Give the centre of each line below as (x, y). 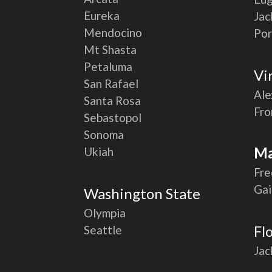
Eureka (102, 16)
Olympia (105, 212)
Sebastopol (113, 118)
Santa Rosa (113, 101)
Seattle (103, 229)
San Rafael (111, 84)
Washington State (142, 193)
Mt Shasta (110, 50)
